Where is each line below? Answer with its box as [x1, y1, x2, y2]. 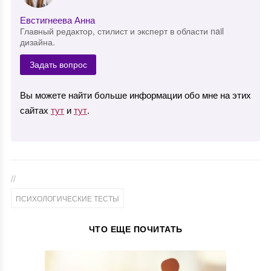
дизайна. [19, 35, 55, 48]
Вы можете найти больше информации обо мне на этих [19, 88, 251, 101]
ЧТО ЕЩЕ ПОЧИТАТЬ [88, 222, 183, 235]
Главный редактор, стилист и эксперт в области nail [19, 24, 224, 37]
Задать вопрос [29, 58, 87, 71]
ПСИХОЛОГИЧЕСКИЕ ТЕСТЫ [15, 192, 119, 203]
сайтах [19, 103, 51, 116]
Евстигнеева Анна [19, 13, 95, 26]
